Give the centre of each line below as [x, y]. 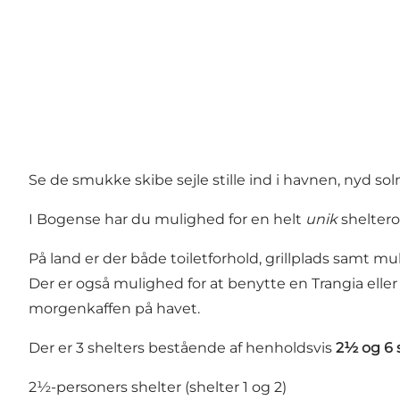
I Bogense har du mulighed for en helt [167, 219]
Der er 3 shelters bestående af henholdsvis [182, 347]
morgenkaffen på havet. [114, 308]
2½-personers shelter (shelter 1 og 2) [158, 387]
